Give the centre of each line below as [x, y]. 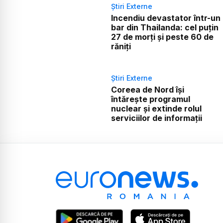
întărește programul [150, 99]
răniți [121, 47]
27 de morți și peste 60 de [162, 37]
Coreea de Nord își [147, 90]
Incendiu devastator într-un [166, 18]
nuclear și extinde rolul [156, 109]
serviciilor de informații [156, 118]
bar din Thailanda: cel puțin [165, 28]
